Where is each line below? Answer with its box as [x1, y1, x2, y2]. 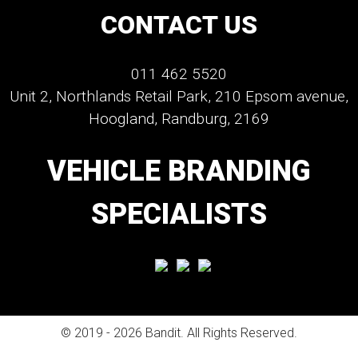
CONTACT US [101, 9, 257, 40]
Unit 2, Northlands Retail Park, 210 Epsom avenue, [10, 86, 348, 105]
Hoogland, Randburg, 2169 [89, 109, 269, 128]
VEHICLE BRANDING [47, 153, 311, 188]
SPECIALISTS [91, 197, 267, 231]
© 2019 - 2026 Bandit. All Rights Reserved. [61, 324, 297, 340]
